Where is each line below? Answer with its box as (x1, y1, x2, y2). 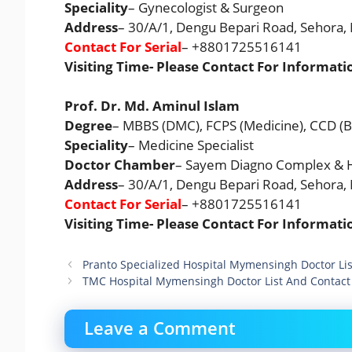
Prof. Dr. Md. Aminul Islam (64, 97, 240, 115)
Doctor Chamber (64, 156, 175, 174)
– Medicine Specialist (128, 136, 254, 155)
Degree (64, 116, 112, 135)
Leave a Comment (84, 315, 236, 339)
